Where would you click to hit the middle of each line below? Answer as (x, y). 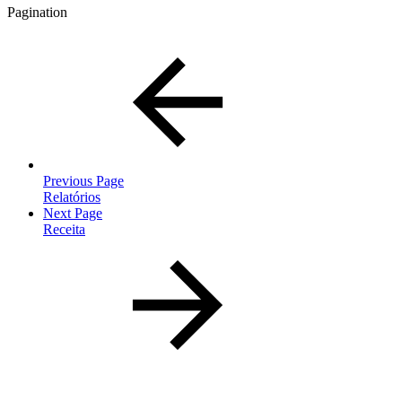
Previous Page (83, 180)
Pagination (37, 12)
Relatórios (72, 197)
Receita (64, 229)
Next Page (73, 213)
